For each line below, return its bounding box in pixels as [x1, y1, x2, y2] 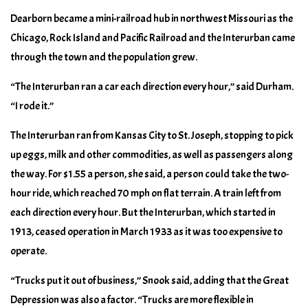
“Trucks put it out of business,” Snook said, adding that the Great [10, 273, 289, 287]
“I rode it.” [10, 98, 54, 113]
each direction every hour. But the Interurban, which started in [10, 205, 276, 219]
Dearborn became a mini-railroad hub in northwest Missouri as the [10, 11, 293, 25]
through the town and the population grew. [10, 49, 197, 64]
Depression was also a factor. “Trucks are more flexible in [10, 292, 254, 307]
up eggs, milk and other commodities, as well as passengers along [10, 147, 293, 162]
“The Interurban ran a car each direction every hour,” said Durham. [10, 79, 294, 93]
